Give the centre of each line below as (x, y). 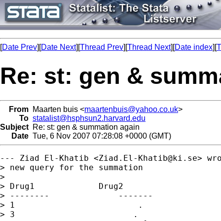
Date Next (58, 47)
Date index (194, 47)
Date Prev (19, 47)
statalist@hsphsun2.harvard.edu (89, 118)
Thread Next (149, 47)
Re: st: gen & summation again (84, 127)
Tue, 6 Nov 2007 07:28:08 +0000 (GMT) (100, 136)
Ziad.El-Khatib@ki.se (148, 158)
